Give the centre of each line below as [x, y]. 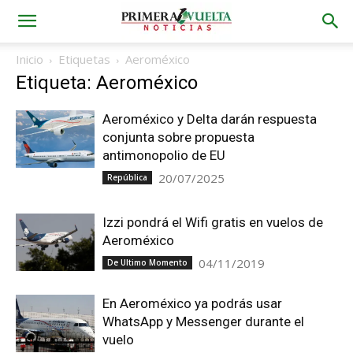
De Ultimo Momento [147, 262]
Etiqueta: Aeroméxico [107, 83]
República [127, 177]
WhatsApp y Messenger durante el [203, 321]
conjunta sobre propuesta [178, 137]
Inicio [30, 59]
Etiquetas [84, 59]
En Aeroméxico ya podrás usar [192, 303]
